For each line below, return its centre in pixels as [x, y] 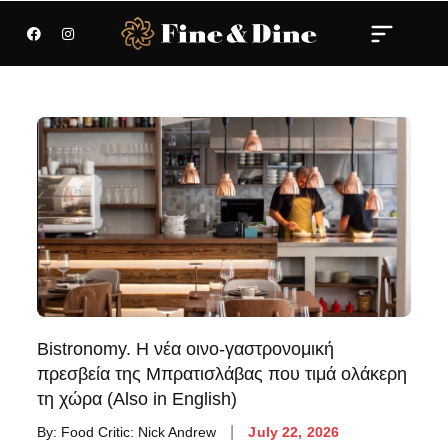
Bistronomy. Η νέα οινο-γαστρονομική [186, 349]
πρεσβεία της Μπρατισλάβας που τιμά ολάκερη [222, 374]
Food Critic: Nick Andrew [139, 431]
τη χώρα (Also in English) [137, 399]
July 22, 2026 [294, 431]
